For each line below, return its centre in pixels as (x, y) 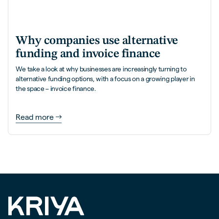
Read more (35, 117)
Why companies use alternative (97, 41)
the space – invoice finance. (56, 88)
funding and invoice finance (88, 54)
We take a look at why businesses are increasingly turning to (101, 69)
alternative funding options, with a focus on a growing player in (105, 79)
